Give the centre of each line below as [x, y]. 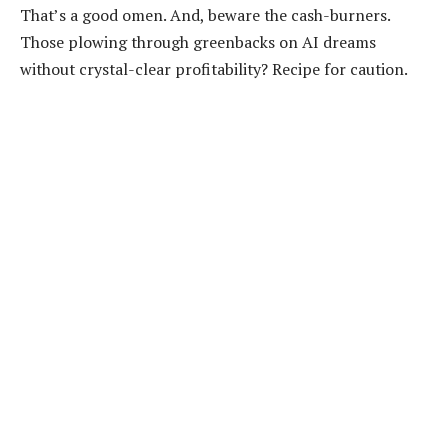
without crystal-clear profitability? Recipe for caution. [214, 69]
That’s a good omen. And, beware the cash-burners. [205, 15]
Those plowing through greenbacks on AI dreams [198, 42]
